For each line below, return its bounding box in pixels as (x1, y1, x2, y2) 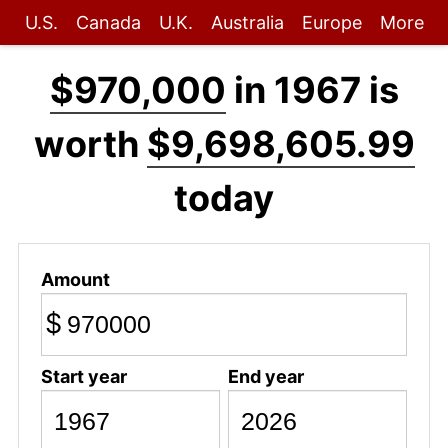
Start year (40, 365, 127, 387)
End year (227, 365, 304, 387)
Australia (210, 12, 284, 33)
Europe (301, 12, 362, 33)
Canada (75, 12, 141, 33)
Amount (40, 268, 110, 290)
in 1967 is (225, 68, 399, 112)
